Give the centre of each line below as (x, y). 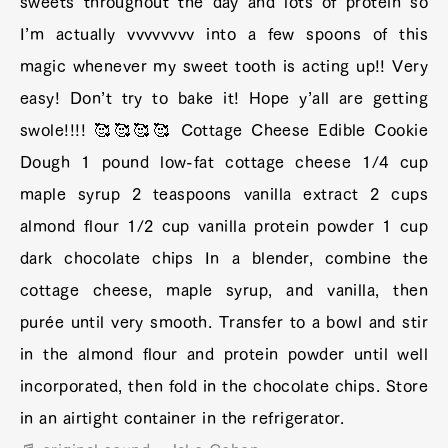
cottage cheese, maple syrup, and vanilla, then (224, 290)
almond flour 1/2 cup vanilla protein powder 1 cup (224, 226)
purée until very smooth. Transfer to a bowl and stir (224, 322)
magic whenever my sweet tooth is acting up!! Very (224, 66)
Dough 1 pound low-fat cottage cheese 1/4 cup (224, 162)
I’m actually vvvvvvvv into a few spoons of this (224, 34)
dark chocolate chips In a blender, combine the (224, 258)
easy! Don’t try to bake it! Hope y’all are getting (224, 98)
